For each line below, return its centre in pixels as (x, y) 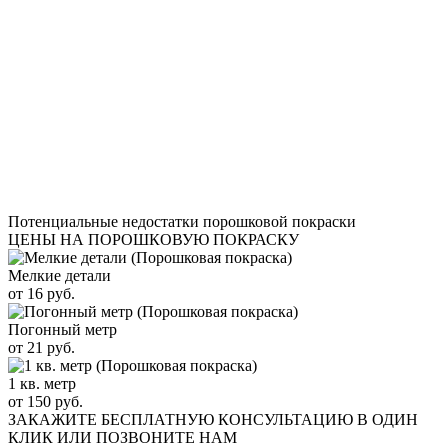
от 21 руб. (41, 347)
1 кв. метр (42, 383)
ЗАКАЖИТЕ (54, 419)
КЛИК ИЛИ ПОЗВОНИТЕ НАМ (122, 437)
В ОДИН (387, 419)
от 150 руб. (45, 401)
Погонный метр (62, 329)
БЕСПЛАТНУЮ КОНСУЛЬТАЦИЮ (227, 419)
